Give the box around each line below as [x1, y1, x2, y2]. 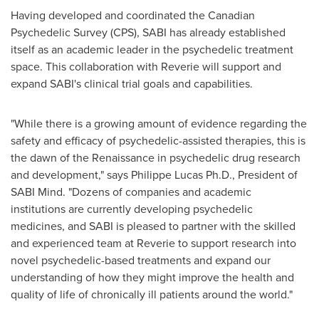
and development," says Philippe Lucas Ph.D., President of [11, 166, 298, 183]
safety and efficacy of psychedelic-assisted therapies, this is [11, 132, 305, 149]
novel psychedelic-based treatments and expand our [11, 251, 271, 268]
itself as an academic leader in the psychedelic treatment [11, 41, 293, 58]
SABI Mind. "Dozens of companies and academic [11, 183, 251, 200]
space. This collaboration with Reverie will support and [11, 58, 281, 75]
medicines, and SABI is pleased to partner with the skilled [11, 217, 296, 234]
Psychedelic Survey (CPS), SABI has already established [11, 23, 286, 41]
